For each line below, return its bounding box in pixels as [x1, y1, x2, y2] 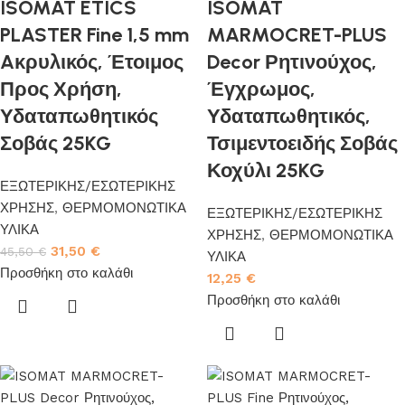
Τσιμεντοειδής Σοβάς [207, 131, 398, 155]
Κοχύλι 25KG [207, 158, 325, 183]
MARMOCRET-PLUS [207, 23, 387, 47]
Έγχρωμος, [207, 77, 316, 101]
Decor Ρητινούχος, [207, 50, 377, 74]
